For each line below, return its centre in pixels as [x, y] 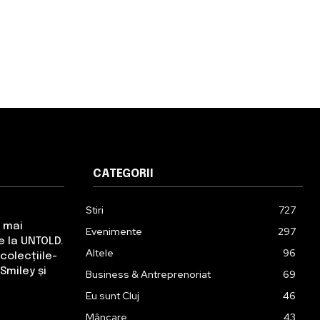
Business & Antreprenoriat [148, 274]
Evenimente [114, 231]
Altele [100, 252]
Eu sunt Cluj [112, 295]
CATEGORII [123, 174]
